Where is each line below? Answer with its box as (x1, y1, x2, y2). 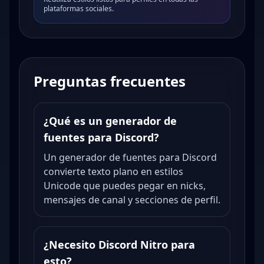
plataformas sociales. (44, 4, 114, 14)
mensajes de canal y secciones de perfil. (44, 193, 220, 206)
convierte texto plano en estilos (44, 165, 183, 178)
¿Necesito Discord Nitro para (44, 237, 195, 252)
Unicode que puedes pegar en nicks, (44, 179, 206, 192)
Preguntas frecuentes (34, 71, 186, 91)
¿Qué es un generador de (44, 114, 177, 128)
